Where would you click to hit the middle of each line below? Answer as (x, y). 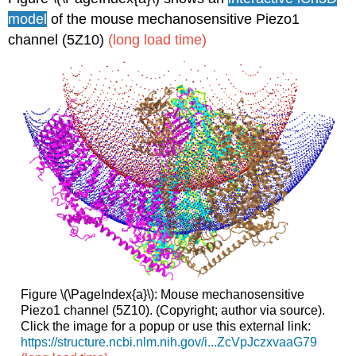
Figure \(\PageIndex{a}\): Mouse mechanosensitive (162, 295)
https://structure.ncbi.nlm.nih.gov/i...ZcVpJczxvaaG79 (168, 342)
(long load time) (158, 40)
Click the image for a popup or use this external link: (165, 327)
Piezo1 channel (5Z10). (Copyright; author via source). (172, 311)
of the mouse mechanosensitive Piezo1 (176, 19)
